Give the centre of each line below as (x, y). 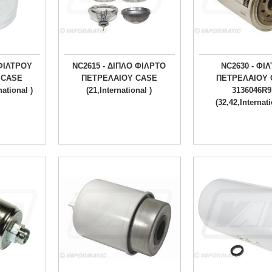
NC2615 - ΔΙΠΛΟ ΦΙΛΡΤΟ (119, 66)
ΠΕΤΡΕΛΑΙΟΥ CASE (119, 78)
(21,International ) (119, 90)
